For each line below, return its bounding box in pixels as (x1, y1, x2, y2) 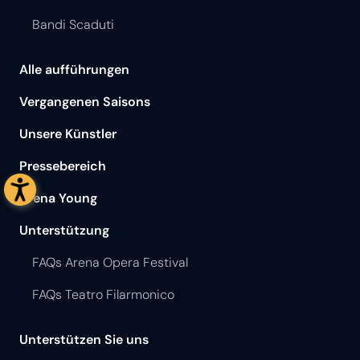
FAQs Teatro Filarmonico (32, 286, 174, 304)
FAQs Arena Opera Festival (32, 254, 188, 272)
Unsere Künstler (19, 125, 117, 143)
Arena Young (19, 190, 97, 207)
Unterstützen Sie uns (19, 331, 149, 349)
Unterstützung (19, 222, 109, 239)
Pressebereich (19, 157, 106, 175)
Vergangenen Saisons (19, 93, 150, 111)
